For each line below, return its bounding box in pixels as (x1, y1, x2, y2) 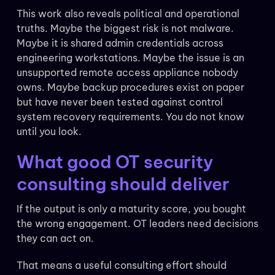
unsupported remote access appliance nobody (16, 66, 238, 79)
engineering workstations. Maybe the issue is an (16, 52, 244, 64)
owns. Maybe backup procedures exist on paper (16, 81, 244, 94)
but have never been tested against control (16, 96, 223, 109)
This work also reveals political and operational (16, 7, 239, 20)
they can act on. (16, 232, 94, 245)
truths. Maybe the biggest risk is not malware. (16, 22, 234, 35)
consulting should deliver (16, 173, 230, 195)
